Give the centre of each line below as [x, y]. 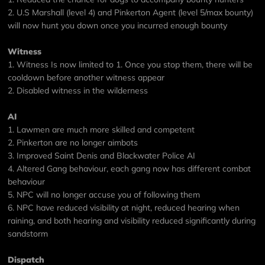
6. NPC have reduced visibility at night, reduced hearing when [124, 208]
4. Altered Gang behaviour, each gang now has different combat [130, 169]
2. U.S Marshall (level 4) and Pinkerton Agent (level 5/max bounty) [131, 13]
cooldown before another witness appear [86, 78]
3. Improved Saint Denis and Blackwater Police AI [102, 156]
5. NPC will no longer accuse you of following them [104, 195]
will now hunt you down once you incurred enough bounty [118, 26]
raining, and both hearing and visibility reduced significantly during [132, 221]
